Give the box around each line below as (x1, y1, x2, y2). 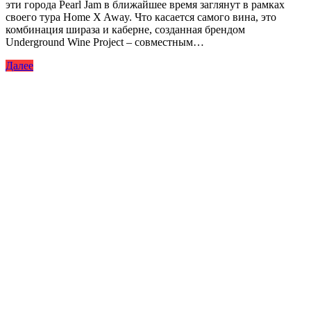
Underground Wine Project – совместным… (6, 36, 204, 48)
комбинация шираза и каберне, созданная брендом (6, 24, 245, 35)
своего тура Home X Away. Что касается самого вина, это (6, 11, 276, 23)
